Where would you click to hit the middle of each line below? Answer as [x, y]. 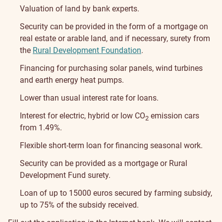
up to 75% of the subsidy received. [79, 205]
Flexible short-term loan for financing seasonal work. [111, 145]
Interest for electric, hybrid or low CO [83, 116]
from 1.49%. [41, 128]
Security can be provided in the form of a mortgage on [114, 27]
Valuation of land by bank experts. [80, 9]
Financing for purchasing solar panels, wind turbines [111, 68]
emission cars [174, 116]
